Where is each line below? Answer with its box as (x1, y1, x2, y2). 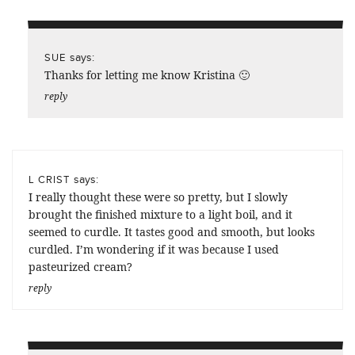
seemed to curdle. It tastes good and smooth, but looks (29, 223, 315, 239)
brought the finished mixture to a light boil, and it (29, 206, 292, 222)
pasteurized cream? (29, 258, 132, 274)
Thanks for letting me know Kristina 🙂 (44, 67, 250, 82)
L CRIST (29, 171, 70, 186)
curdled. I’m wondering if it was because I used (29, 241, 279, 257)
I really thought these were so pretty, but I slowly (29, 189, 288, 204)
